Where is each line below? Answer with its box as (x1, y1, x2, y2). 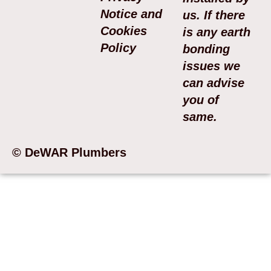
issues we (183, 59, 240, 73)
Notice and (100, 7, 162, 21)
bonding (183, 42, 230, 56)
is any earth (183, 25, 250, 39)
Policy (100, 41, 136, 55)
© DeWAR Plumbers (12, 146, 126, 160)
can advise (183, 76, 244, 90)
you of (183, 93, 219, 107)
